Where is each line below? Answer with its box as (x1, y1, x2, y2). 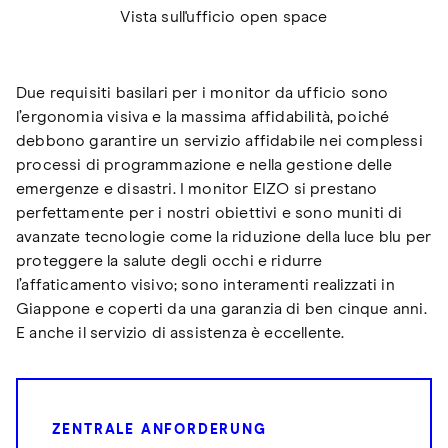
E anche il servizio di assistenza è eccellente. (16, 324, 345, 341)
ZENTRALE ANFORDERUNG (51, 422, 267, 437)
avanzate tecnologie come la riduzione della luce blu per (16, 228, 432, 245)
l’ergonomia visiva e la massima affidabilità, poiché (16, 108, 390, 125)
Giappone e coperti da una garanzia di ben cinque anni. (16, 300, 427, 317)
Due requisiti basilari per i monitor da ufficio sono (16, 84, 389, 101)
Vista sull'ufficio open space (120, 9, 328, 26)
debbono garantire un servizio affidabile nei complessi (16, 132, 423, 149)
